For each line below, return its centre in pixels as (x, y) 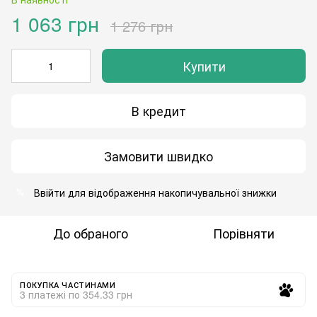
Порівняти (243, 232)
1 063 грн (55, 23)
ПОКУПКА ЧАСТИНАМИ (68, 284)
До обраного (91, 232)
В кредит (158, 111)
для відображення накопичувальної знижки (171, 192)
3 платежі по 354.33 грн (76, 294)
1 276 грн (142, 25)
